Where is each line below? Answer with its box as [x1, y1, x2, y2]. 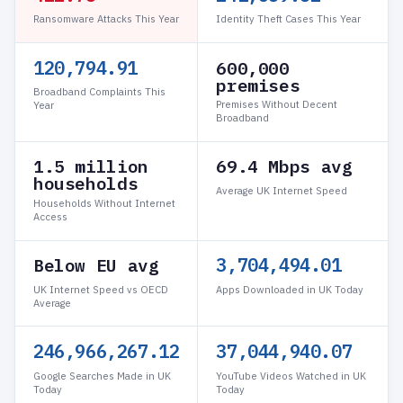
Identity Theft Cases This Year [216, 13, 362, 26]
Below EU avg [33, 254, 159, 277]
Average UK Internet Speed [216, 184, 348, 197]
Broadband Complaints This [33, 85, 166, 99]
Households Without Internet [33, 197, 175, 210]
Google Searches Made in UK [33, 369, 171, 382]
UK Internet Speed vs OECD [33, 282, 168, 296]
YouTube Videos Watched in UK [216, 369, 367, 382]
